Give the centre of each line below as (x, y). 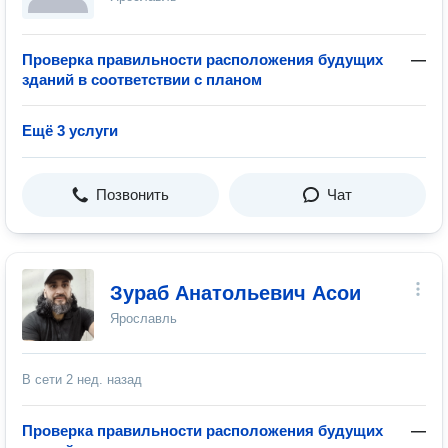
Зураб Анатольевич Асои (235, 293)
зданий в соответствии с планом (142, 79)
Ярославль (143, 318)
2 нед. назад (104, 379)
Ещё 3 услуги (70, 130)
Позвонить (132, 194)
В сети (44, 379)
